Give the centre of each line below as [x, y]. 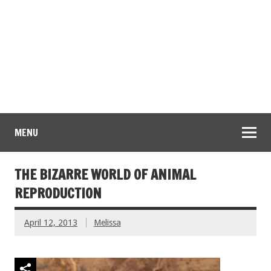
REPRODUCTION [58, 194]
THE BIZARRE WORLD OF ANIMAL [105, 175]
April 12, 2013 [51, 223]
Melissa [107, 223]
